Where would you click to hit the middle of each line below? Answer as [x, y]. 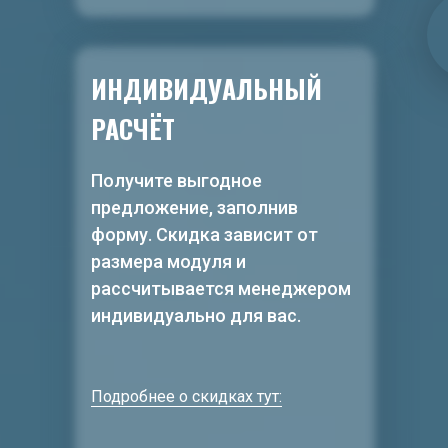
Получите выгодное [176, 180]
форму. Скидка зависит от [204, 234]
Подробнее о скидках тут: [186, 396]
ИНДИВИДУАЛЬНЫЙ [206, 88]
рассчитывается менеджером [221, 288]
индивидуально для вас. [196, 315]
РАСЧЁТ [133, 128]
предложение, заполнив [194, 207]
